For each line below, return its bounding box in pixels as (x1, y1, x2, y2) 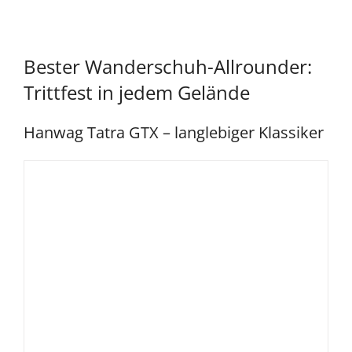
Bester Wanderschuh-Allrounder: (24, 53, 312, 80)
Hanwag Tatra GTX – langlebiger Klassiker (24, 122, 324, 144)
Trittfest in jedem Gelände (24, 79, 250, 106)
